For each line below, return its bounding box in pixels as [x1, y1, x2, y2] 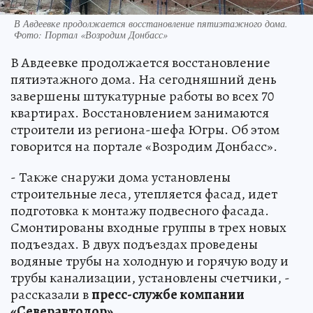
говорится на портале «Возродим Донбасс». [10, 136, 277, 156]
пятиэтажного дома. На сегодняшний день [10, 69, 277, 89]
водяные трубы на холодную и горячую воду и [10, 251, 289, 270]
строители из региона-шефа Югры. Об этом [10, 119, 279, 139]
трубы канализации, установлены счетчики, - [10, 268, 290, 287]
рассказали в [10, 284, 92, 304]
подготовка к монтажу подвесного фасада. [10, 201, 269, 220]
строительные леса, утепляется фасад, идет [10, 184, 277, 203]
